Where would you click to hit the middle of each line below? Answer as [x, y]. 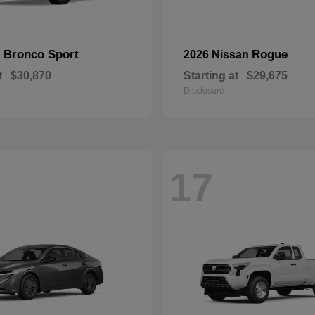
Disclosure [204, 91]
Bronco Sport [41, 54]
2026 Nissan [218, 54]
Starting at [211, 76]
